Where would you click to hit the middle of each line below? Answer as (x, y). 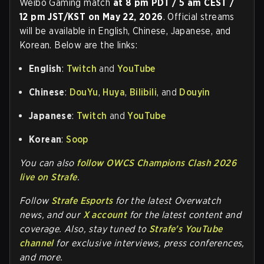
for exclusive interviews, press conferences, (149, 243)
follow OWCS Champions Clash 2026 (157, 163)
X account (105, 214)
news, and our (50, 214)
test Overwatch (188, 200)
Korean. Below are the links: (79, 45)
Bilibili (143, 92)
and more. (41, 257)
